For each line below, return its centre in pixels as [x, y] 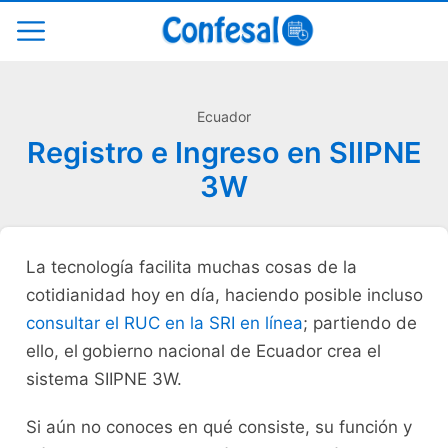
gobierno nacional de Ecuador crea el [231, 350]
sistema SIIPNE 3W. [103, 378]
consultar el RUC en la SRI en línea [164, 322]
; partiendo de [359, 322]
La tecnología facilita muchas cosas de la [191, 266]
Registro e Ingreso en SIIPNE [224, 152]
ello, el [51, 350]
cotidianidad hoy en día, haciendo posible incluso [224, 294]
